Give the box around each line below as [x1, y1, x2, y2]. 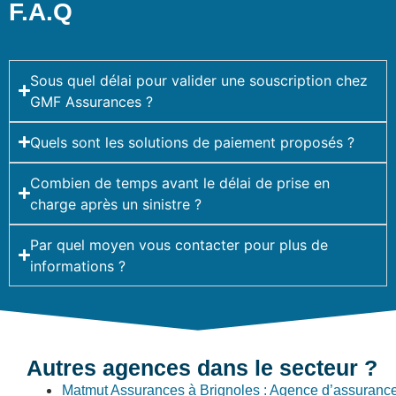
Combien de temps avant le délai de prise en [30, 173, 331, 192]
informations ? [30, 256, 126, 275]
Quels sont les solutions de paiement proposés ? [30, 133, 355, 151]
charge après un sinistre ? [30, 194, 202, 213]
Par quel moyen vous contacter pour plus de [30, 235, 329, 254]
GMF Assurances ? [30, 92, 154, 110]
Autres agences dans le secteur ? [27, 354, 377, 380]
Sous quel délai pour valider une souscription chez [30, 71, 369, 89]
